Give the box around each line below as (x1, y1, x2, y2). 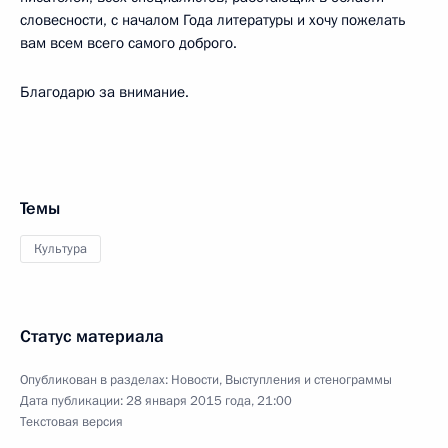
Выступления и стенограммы (225, 370, 392, 389)
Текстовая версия (20, 412, 123, 431)
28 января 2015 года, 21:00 (126, 391, 292, 410)
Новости (171, 370, 219, 389)
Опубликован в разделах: (20, 370, 171, 389)
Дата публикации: (20, 391, 126, 410)
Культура (34, 239, 87, 258)
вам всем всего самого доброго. (20, 32, 237, 53)
